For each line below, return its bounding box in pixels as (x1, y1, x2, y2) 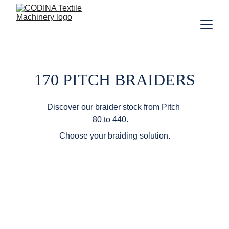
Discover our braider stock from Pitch (47, 103, 182, 111)
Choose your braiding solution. (59, 131, 170, 140)
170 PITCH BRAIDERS (34, 71, 195, 89)
